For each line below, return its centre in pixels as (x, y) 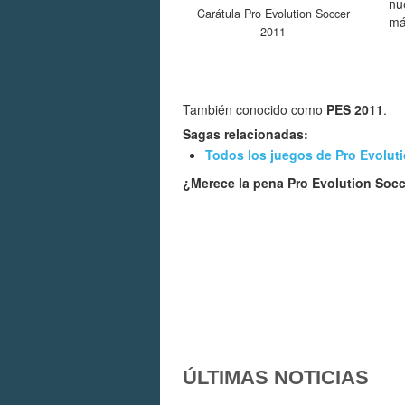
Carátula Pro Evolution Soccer (273, 14)
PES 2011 (355, 110)
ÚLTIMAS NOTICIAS (276, 378)
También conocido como (254, 110)
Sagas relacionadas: (245, 134)
